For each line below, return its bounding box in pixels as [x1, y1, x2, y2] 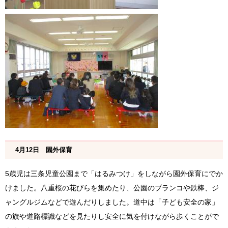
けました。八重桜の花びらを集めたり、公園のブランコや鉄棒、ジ [5, 184, 219, 192]
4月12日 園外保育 [15, 146, 72, 154]
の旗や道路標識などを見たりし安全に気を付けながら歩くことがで [5, 212, 219, 221]
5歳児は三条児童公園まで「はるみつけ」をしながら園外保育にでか [5, 169, 223, 178]
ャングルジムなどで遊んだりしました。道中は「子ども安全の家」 [5, 198, 219, 207]
